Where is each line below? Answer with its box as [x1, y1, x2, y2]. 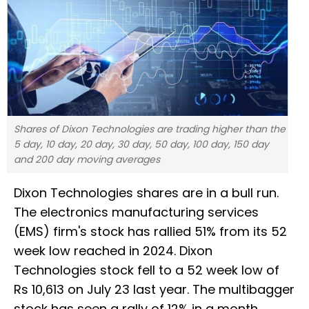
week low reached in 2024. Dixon [14, 242, 212, 260]
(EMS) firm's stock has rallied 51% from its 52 [14, 223, 287, 241]
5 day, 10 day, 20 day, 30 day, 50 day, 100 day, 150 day [14, 137, 269, 152]
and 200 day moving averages [14, 152, 160, 167]
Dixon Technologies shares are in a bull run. [14, 184, 279, 202]
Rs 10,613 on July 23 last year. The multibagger [14, 281, 295, 299]
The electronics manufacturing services [14, 203, 259, 221]
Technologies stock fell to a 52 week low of [14, 261, 279, 279]
